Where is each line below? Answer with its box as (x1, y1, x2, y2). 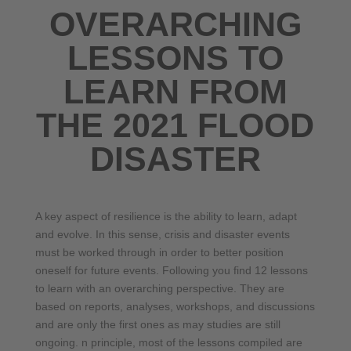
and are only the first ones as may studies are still (34, 317, 280, 331)
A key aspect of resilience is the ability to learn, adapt (34, 209, 297, 223)
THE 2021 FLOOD (36, 106, 315, 144)
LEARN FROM (63, 72, 288, 110)
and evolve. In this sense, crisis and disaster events (34, 227, 290, 241)
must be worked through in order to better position (34, 245, 284, 259)
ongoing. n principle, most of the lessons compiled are (34, 335, 302, 349)
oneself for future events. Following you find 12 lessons (34, 263, 308, 277)
